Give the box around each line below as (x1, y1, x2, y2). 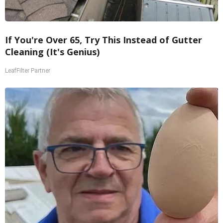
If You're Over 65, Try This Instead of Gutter (5, 34, 202, 46)
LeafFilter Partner (5, 67, 50, 74)
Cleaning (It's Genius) (5, 46, 100, 58)
